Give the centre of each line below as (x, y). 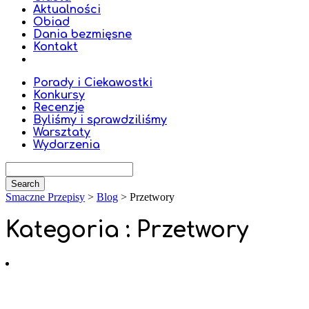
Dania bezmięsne (82, 34)
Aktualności (67, 10)
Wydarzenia (67, 145)
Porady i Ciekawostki (93, 83)
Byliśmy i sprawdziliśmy (100, 120)
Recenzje (59, 108)
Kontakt (56, 47)
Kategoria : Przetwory (127, 230)
